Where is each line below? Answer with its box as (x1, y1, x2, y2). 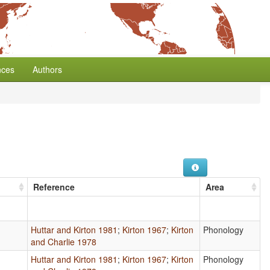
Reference (33, 180, 75, 193)
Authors (33, 63, 62, 75)
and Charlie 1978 (31, 235, 97, 248)
